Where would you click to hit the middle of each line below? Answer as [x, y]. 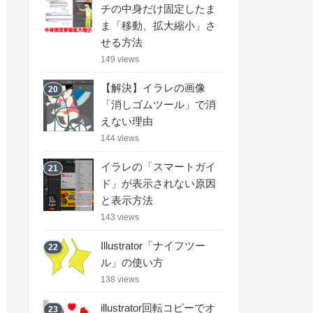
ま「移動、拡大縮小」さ [158, 25]
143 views [120, 217]
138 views [120, 279]
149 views [120, 59]
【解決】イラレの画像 [153, 87]
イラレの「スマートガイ [158, 166]
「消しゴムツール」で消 [158, 104]
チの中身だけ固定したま [158, 8]
